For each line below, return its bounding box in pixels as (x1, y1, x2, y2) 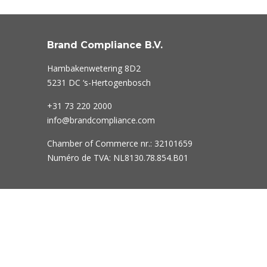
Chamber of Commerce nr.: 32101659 (46, 137, 193, 149)
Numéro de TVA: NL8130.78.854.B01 (46, 151, 188, 163)
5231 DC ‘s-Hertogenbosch (46, 76, 151, 88)
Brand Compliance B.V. (46, 39, 163, 51)
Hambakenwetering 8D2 (46, 62, 141, 74)
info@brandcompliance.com (46, 114, 155, 126)
